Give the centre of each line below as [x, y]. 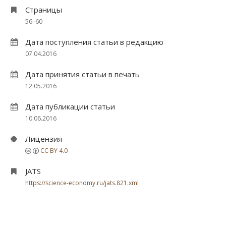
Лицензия [44, 139]
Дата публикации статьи [70, 106]
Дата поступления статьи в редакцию [94, 42]
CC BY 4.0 [54, 151]
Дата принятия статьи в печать [82, 74]
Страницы [44, 10]
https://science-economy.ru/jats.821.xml [82, 183]
